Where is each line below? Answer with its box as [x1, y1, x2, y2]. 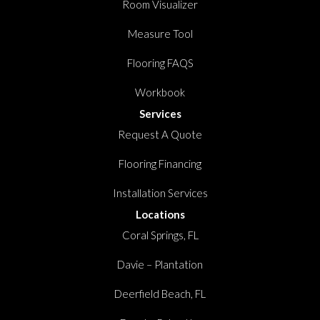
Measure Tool [127, 26, 193, 40]
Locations [135, 207, 185, 221]
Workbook [135, 85, 185, 99]
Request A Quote [118, 127, 202, 141]
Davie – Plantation [117, 257, 203, 271]
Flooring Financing [119, 156, 201, 170]
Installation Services [112, 186, 208, 199]
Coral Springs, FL [121, 228, 199, 241]
